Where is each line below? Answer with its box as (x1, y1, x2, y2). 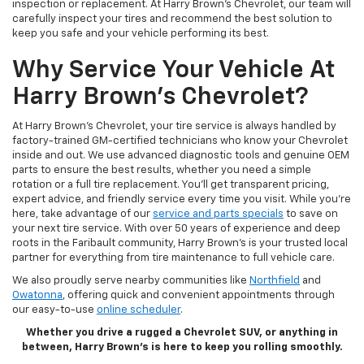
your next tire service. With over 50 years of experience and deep (12, 223, 340, 235)
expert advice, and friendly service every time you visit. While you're (12, 194, 351, 206)
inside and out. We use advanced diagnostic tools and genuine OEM (12, 150, 349, 162)
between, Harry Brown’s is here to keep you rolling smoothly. (21, 342, 343, 353)
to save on (284, 209, 338, 220)
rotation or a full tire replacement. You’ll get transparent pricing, (12, 180, 329, 191)
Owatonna (12, 290, 63, 301)
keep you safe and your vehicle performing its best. (12, 28, 269, 40)
